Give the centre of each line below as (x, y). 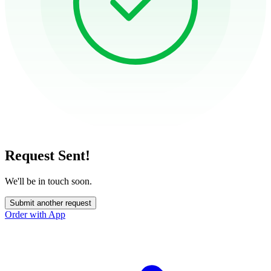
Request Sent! (47, 155)
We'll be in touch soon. (48, 181)
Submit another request (51, 203)
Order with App (35, 214)
